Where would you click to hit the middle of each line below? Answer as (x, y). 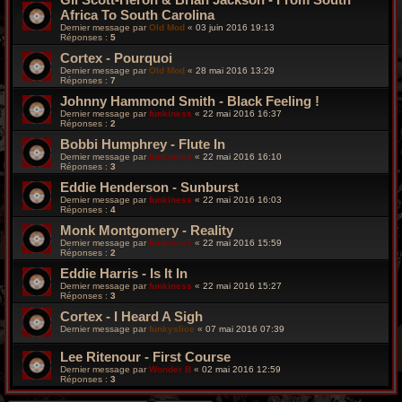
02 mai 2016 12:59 (241, 369)
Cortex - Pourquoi (116, 57)
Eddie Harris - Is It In (124, 273)
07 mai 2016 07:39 (245, 328)
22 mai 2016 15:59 (242, 242)
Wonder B (170, 369)
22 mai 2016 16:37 (242, 113)
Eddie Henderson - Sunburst (149, 187)
